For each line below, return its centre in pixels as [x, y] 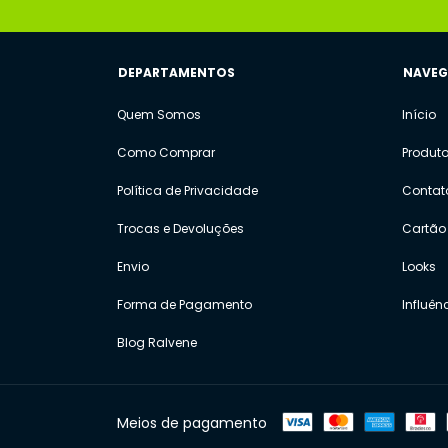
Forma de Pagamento [184, 305]
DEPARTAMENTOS [176, 73]
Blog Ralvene [157, 343]
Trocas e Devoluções [180, 229]
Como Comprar [166, 153]
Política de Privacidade [187, 191]
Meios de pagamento [192, 422]
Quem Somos [159, 115]
